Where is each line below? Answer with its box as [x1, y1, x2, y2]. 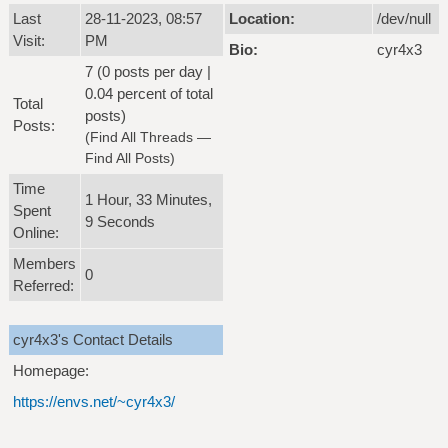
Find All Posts [85, 150, 170, 166]
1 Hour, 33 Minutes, [85, 191, 212, 208]
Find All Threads [90, 129, 193, 145]
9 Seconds [85, 213, 155, 230]
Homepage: [13, 362, 89, 379]
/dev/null [377, 10, 431, 27]
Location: [229, 10, 295, 27]
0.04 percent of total [85, 85, 213, 102]
